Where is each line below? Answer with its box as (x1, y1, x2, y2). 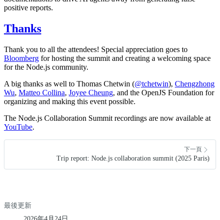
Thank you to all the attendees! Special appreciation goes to (4, 45, 188, 54)
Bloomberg (4, 54, 39, 62)
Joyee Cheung (69, 88, 113, 97)
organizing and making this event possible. (4, 97, 136, 106)
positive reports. (4, 3, 53, 12)
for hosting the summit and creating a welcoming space (39, 54, 211, 62)
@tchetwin (135, 79, 168, 88)
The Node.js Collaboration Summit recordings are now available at (4, 113, 211, 122)
